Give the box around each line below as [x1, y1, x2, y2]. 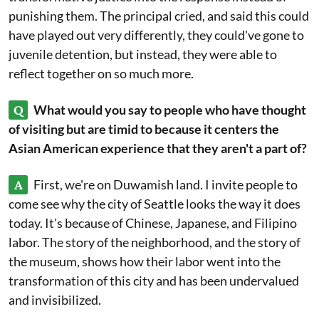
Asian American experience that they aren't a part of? [9, 140, 307, 156]
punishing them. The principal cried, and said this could [9, 8, 309, 23]
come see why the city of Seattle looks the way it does [9, 196, 300, 211]
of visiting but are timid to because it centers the [9, 121, 279, 137]
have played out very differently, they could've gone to [9, 27, 304, 43]
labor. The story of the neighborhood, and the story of [9, 234, 300, 250]
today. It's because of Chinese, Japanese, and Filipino [9, 215, 297, 231]
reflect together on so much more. [9, 66, 194, 81]
